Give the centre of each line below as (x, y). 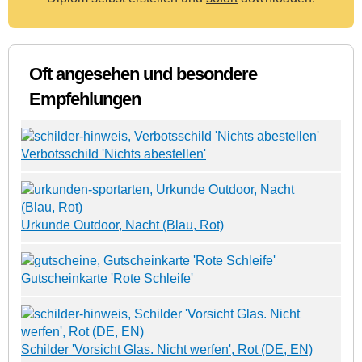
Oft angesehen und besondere (143, 74)
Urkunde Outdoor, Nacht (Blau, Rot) (122, 225)
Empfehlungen (85, 99)
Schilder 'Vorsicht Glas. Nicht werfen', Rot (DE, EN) (167, 349)
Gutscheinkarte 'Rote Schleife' (107, 278)
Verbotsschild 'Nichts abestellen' (114, 154)
